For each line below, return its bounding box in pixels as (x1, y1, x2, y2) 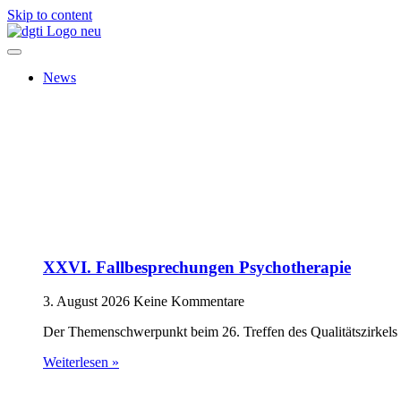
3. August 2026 (43, 294, 133, 310)
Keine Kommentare (133, 294, 244, 310)
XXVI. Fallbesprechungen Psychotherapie (43, 257, 351, 277)
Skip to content (7, 7, 92, 22)
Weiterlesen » (43, 354, 119, 371)
